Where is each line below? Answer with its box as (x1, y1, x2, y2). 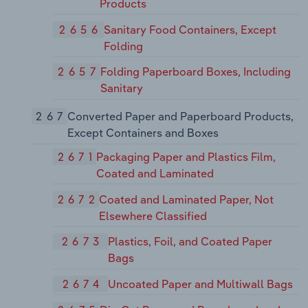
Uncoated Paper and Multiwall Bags (108, 277, 294, 291)
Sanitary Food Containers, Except (103, 22, 276, 36)
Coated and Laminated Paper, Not (99, 192, 274, 206)
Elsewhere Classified (99, 208, 208, 223)
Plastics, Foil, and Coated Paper (107, 234, 272, 249)
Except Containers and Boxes (67, 126, 219, 140)
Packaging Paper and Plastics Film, (96, 149, 276, 164)
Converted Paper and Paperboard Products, (67, 109, 294, 124)
